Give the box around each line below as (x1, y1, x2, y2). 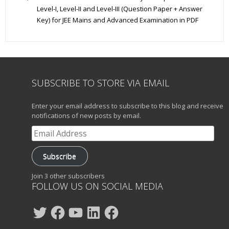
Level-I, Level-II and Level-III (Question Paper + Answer (37, 4, 202, 13)
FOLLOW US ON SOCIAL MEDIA (32, 180, 163, 192)
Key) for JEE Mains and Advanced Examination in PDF (37, 15, 198, 25)
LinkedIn (85, 202, 111, 212)
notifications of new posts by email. (32, 110, 141, 120)
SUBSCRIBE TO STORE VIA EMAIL (32, 76, 169, 89)
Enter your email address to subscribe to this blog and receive (32, 101, 223, 110)
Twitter (31, 202, 52, 212)
